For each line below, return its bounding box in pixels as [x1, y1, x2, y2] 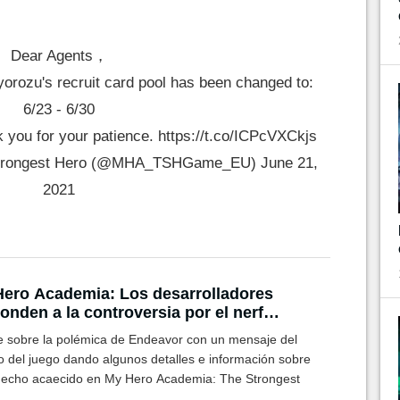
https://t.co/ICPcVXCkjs [157, 127, 317, 145]
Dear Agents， [10, 46, 108, 64]
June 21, [260, 154, 318, 171]
